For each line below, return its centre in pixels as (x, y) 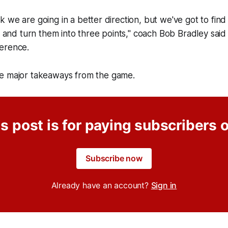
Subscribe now (114, 158)
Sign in (164, 185)
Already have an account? (101, 185)
